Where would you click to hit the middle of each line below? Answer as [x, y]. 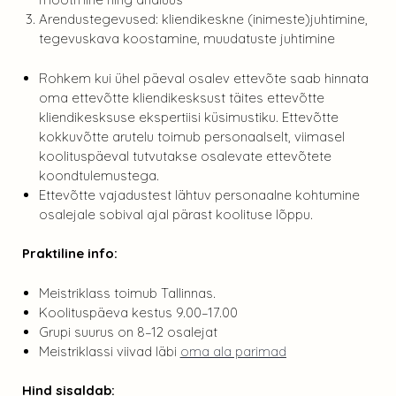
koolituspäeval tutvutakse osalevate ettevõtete [185, 156]
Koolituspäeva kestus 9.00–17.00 [138, 312]
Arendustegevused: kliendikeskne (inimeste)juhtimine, [203, 19]
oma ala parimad [233, 351]
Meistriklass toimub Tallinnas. [127, 293]
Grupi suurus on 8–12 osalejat [128, 331]
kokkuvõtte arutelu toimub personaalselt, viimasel [191, 136]
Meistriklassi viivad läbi [109, 351]
